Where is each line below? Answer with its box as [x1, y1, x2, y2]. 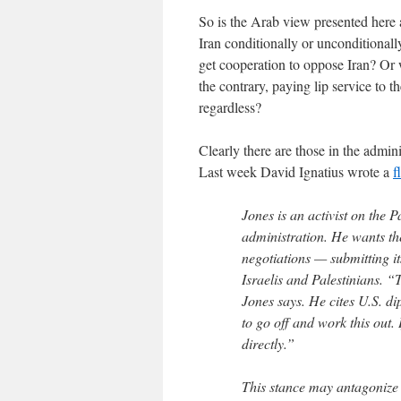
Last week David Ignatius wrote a [199, 162, 393, 181]
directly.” [242, 334, 294, 353]
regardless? [199, 98, 261, 116]
